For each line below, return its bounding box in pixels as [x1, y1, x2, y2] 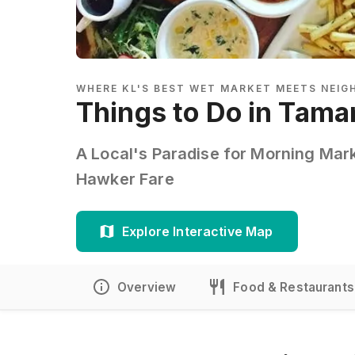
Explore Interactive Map [122, 223, 273, 239]
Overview [117, 279, 177, 295]
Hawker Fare [76, 170, 174, 189]
